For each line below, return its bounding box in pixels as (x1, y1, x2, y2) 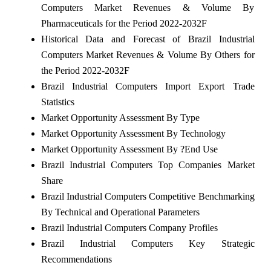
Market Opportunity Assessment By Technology (41, 128, 226, 139)
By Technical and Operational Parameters (41, 207, 200, 218)
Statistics (41, 97, 74, 108)
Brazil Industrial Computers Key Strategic (41, 238, 255, 249)
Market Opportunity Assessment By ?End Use (41, 144, 218, 155)
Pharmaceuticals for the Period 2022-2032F (41, 18, 207, 29)
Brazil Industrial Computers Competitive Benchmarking (41, 191, 255, 202)
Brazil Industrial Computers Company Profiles (41, 223, 218, 233)
